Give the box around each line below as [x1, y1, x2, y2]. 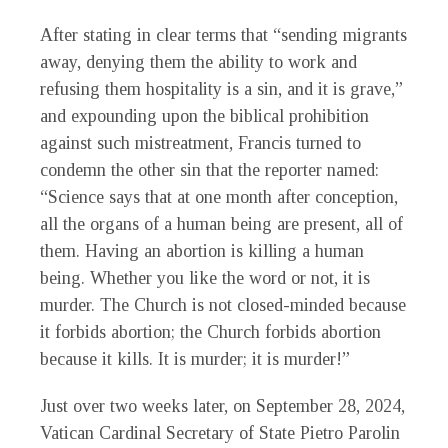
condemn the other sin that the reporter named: [40, 160, 379, 181]
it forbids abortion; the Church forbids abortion [40, 322, 381, 343]
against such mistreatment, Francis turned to [40, 133, 361, 154]
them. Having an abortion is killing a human [40, 241, 364, 262]
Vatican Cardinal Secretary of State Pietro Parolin [40, 423, 400, 444]
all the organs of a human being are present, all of [40, 214, 403, 235]
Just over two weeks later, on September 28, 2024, [40, 396, 405, 417]
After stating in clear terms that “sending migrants [40, 25, 407, 46]
